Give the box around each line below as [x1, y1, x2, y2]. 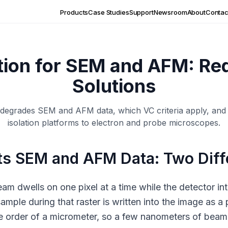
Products [60, 8, 89, 16]
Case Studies [88, 8, 129, 16]
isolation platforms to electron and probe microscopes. [8, 118, 220, 128]
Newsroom [153, 8, 187, 16]
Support [129, 8, 154, 16]
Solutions [72, 75, 156, 97]
